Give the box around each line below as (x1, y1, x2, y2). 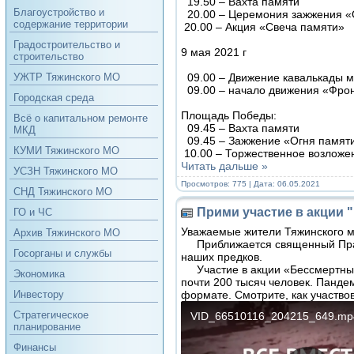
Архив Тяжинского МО (13, 227, 120, 239)
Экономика (13, 268, 65, 280)
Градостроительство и (13, 39, 120, 51)
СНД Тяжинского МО (13, 186, 112, 198)
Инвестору (13, 288, 64, 300)
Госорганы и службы (13, 247, 111, 259)
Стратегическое (13, 309, 88, 321)
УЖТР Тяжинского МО (13, 71, 120, 83)
